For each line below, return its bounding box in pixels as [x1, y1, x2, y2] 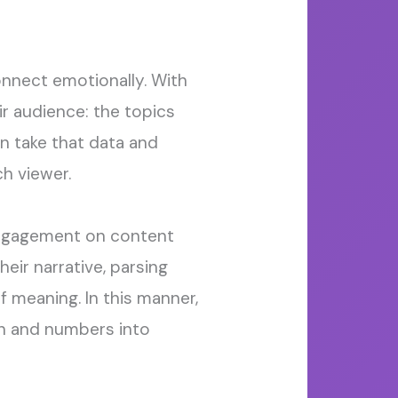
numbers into [39, 318, 150, 341]
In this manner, [84, 287, 198, 310]
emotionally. [52, 69, 147, 92]
